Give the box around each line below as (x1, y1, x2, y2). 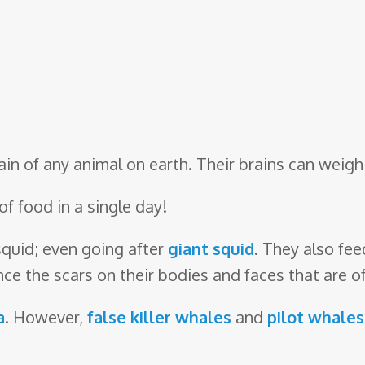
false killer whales (87, 306, 231, 328)
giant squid (168, 238, 254, 260)
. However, (5, 306, 87, 328)
